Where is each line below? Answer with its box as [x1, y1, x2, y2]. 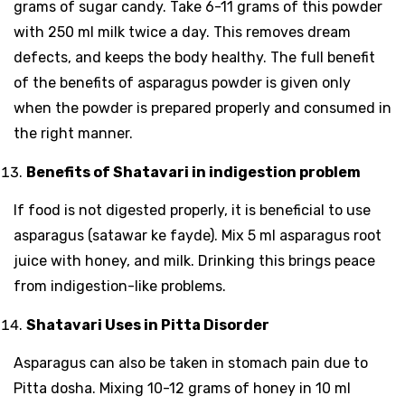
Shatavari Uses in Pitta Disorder [26, 316, 269, 334]
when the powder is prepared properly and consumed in [14, 99, 391, 117]
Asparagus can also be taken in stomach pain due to [14, 353, 368, 372]
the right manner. [14, 124, 133, 142]
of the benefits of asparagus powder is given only [14, 73, 351, 91]
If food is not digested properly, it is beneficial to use [14, 201, 371, 219]
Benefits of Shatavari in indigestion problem [26, 163, 363, 181]
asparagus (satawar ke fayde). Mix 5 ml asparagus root [14, 226, 381, 244]
